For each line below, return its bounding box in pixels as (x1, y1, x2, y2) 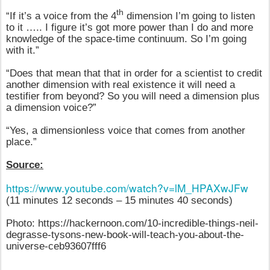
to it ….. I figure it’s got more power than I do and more (6, 21, 253, 34)
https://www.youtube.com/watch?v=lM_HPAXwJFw (6, 180, 248, 196)
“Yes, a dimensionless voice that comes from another (6, 124, 245, 137)
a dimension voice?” (6, 101, 96, 114)
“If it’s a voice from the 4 (6, 10, 116, 22)
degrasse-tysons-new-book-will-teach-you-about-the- (6, 228, 244, 241)
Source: (6, 159, 43, 171)
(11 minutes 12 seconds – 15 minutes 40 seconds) (6, 194, 233, 207)
